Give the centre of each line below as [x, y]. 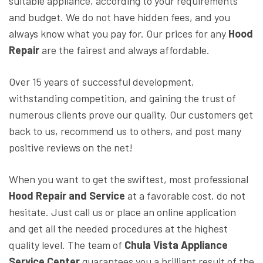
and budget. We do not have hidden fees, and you [119, 17]
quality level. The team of [67, 245]
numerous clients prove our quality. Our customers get [131, 115]
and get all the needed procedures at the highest [118, 229]
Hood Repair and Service [68, 196]
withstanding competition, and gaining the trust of [122, 98]
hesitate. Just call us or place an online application [122, 212]
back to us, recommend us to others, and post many [125, 131]
